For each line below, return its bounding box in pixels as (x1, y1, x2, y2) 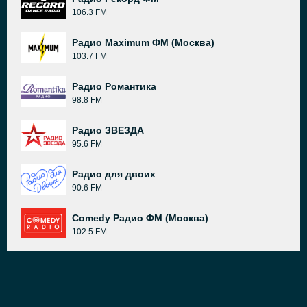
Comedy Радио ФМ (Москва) (72, 212, 208, 223)
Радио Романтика (72, 81, 156, 92)
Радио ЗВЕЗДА (72, 125, 144, 136)
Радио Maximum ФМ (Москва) (72, 37, 214, 48)
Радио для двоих (72, 169, 156, 180)
